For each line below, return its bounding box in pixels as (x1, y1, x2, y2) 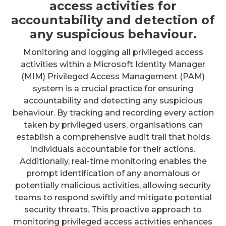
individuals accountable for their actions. (31, 144, 195, 154)
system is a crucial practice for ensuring (33, 84, 193, 94)
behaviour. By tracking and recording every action (12, 108, 214, 118)
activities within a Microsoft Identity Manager (21, 60, 205, 70)
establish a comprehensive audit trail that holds (16, 132, 210, 142)
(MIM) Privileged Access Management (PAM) (21, 72, 205, 82)
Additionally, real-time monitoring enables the (19, 156, 207, 166)
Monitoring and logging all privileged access (23, 47, 203, 58)
